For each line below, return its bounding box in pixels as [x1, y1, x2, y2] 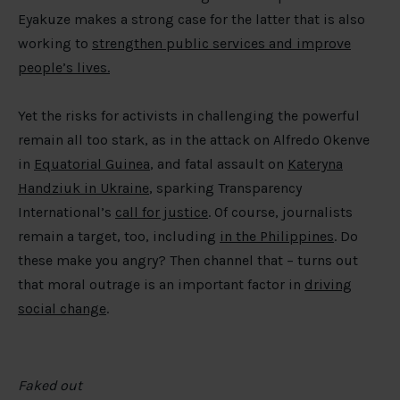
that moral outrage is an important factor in [18, 276, 304, 294]
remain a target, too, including [18, 228, 220, 246]
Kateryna [287, 155, 343, 173]
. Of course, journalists [208, 204, 353, 221]
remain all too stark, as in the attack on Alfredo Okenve [18, 131, 370, 149]
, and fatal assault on [150, 155, 287, 173]
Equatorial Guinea [34, 155, 150, 173]
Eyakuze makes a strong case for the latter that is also [18, 11, 365, 29]
